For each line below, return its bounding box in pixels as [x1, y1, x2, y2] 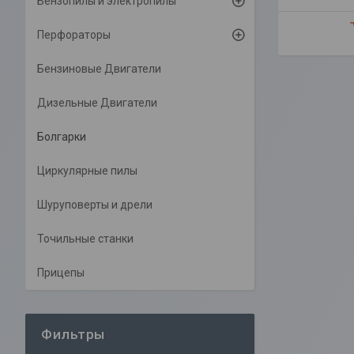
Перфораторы [37, 28, 111, 41]
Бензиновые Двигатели [37, 62, 161, 75]
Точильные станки [37, 232, 134, 245]
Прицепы [37, 266, 85, 279]
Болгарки [37, 130, 86, 143]
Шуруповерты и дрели [37, 198, 153, 211]
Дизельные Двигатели [37, 96, 157, 109]
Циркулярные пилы [37, 164, 137, 177]
